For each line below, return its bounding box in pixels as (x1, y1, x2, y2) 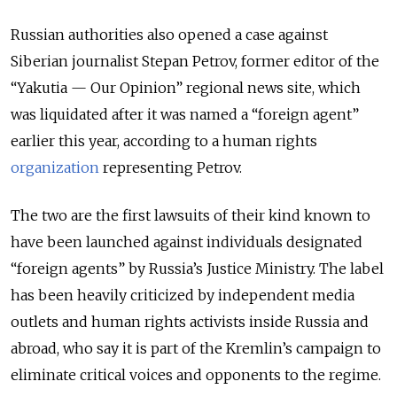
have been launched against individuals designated (11, 232, 362, 251)
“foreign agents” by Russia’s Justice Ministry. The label (11, 259, 384, 277)
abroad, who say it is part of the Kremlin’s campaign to (11, 339, 381, 357)
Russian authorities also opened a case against (11, 25, 328, 43)
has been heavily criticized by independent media (11, 285, 354, 304)
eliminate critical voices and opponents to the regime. (11, 365, 381, 384)
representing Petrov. (99, 158, 242, 176)
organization (11, 158, 99, 176)
